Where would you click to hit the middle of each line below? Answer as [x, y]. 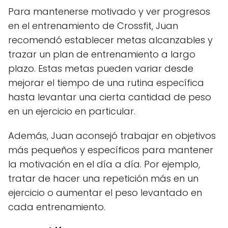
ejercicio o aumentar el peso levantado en [105, 193]
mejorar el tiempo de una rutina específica [106, 83]
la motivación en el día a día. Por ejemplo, [104, 164]
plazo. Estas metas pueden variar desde [101, 69]
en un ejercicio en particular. [72, 111]
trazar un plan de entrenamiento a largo [102, 54]
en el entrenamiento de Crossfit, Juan [93, 26]
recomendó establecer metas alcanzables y [110, 40]
